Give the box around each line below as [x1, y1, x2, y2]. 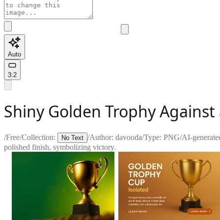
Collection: [22, 133, 55, 141]
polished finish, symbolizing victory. [4, 142, 116, 151]
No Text [61, 134, 83, 141]
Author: [89, 133, 115, 141]
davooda [115, 133, 142, 141]
